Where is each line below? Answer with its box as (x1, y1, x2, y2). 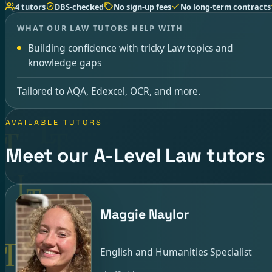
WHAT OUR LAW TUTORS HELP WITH (17, 22, 183, 34)
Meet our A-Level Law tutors (5, 143, 265, 168)
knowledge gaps (28, 55, 102, 69)
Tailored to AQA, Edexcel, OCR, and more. (17, 84, 201, 98)
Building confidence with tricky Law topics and (28, 41, 234, 55)
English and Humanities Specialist (100, 245, 252, 259)
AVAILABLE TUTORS (5, 117, 103, 127)
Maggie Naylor (100, 206, 189, 223)
